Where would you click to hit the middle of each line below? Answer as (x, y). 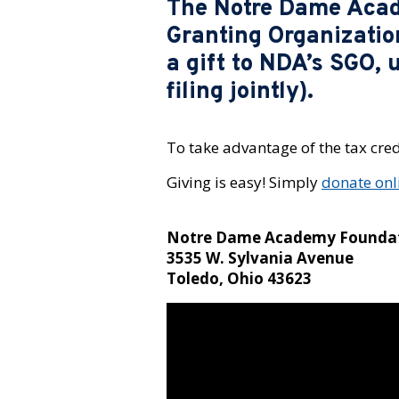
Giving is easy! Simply (244, 183)
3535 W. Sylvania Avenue (260, 258)
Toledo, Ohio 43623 (239, 279)
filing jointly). (240, 93)
